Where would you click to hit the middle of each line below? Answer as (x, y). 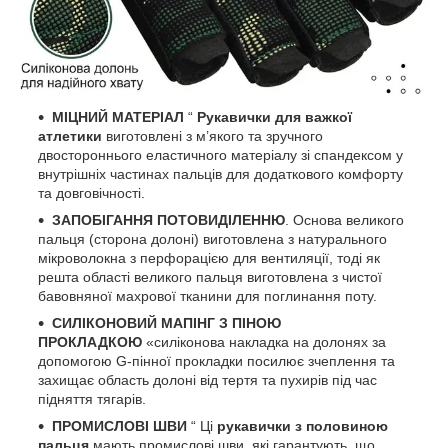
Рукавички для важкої (274, 117)
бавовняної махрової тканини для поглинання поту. (207, 296)
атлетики (70, 136)
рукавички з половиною (302, 426)
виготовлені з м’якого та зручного (212, 136)
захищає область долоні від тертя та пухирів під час (207, 380)
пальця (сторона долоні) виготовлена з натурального (212, 239)
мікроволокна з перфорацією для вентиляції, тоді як (209, 258)
